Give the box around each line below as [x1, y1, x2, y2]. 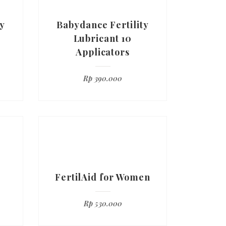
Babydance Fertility [56, 19, 149, 31]
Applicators [76, 46, 130, 58]
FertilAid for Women [54, 171, 151, 183]
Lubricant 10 [73, 32, 132, 44]
